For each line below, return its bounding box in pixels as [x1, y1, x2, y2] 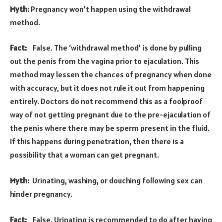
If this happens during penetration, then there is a [10, 136, 184, 147]
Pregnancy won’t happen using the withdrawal [31, 3, 191, 14]
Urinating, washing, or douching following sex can [32, 175, 203, 186]
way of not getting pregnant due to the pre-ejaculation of [10, 110, 211, 120]
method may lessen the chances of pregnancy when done [10, 69, 212, 80]
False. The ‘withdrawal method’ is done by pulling [33, 43, 202, 53]
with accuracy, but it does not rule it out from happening [10, 83, 205, 93]
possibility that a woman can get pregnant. [10, 150, 159, 160]
